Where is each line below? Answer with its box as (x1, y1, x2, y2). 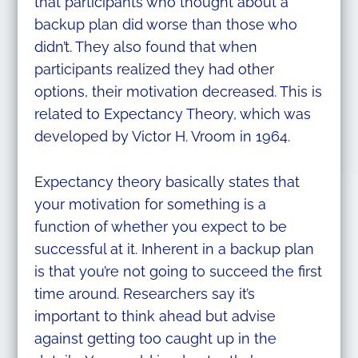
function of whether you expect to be (34, 218, 287, 236)
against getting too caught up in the (34, 330, 276, 348)
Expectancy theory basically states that (34, 173, 300, 191)
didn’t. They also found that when (34, 38, 257, 56)
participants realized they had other (34, 61, 274, 78)
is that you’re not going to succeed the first (34, 263, 322, 280)
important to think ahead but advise (34, 308, 276, 325)
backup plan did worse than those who (34, 16, 297, 34)
